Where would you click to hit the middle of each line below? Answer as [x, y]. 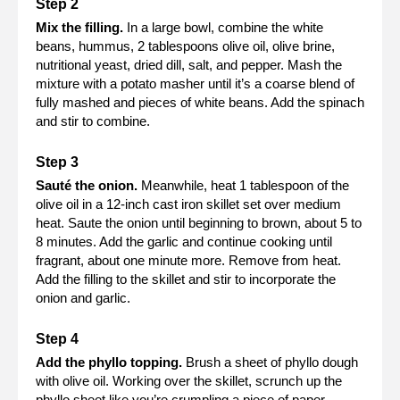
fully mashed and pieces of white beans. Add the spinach [200, 102]
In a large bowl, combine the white [223, 27]
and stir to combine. [93, 121]
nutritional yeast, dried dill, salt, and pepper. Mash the [189, 64]
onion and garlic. [83, 297]
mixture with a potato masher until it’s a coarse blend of [195, 83]
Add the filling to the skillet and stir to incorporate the [186, 279]
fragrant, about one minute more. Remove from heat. [188, 260]
